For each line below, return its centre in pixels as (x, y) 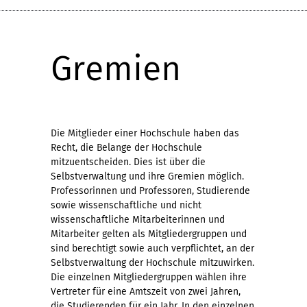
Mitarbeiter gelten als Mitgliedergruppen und (149, 234)
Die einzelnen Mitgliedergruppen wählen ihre (149, 277)
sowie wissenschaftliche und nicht (126, 205)
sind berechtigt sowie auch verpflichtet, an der (152, 248)
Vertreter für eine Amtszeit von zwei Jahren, (146, 292)
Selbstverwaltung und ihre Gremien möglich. (147, 176)
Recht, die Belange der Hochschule (126, 148)
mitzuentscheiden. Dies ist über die (128, 162)
